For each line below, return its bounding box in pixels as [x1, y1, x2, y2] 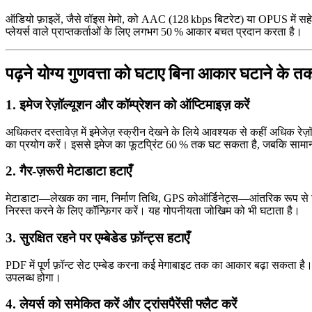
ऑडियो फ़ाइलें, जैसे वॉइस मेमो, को [6, 13, 141, 26]
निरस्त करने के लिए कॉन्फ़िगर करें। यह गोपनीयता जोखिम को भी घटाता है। [6, 205, 300, 217]
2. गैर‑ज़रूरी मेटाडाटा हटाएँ [6, 164, 132, 179]
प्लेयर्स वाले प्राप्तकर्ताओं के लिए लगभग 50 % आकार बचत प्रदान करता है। [6, 26, 302, 38]
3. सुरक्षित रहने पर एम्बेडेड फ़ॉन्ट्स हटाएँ [6, 230, 189, 245]
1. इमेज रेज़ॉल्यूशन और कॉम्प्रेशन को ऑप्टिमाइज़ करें [6, 97, 249, 113]
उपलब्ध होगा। [6, 271, 61, 283]
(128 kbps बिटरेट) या [166, 13, 258, 26]
